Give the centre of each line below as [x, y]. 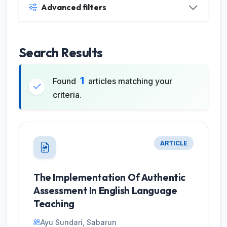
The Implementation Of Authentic [110, 177]
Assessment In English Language [105, 190]
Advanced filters [74, 7]
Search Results [61, 52]
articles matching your [129, 81]
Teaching [54, 203]
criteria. [67, 94]
